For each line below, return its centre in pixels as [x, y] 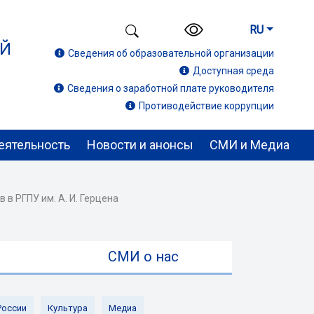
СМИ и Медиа [249, 145]
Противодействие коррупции [206, 106]
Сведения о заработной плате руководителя [171, 89]
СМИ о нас [143, 257]
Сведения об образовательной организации [171, 54]
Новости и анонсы [140, 145]
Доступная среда [233, 71]
